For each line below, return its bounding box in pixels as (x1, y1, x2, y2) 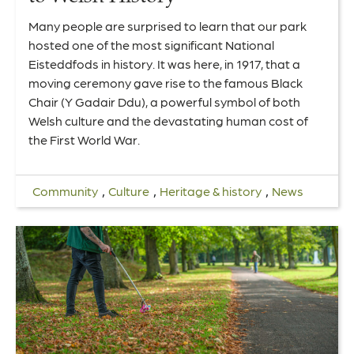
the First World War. (28, 131, 140, 147)
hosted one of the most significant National (28, 36, 274, 52)
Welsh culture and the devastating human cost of (28, 112, 308, 128)
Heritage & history (160, 183, 262, 198)
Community (32, 183, 98, 198)
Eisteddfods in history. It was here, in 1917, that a (28, 55, 300, 71)
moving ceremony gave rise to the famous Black (28, 74, 303, 90)
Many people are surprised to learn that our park (28, 17, 307, 33)
